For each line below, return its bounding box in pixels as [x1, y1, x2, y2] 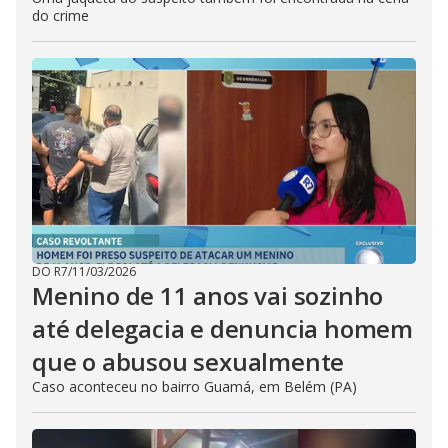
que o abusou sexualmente [32, 345, 345, 378]
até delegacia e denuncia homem [32, 312, 413, 345]
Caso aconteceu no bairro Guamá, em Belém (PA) [32, 377, 357, 396]
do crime [32, 6, 89, 25]
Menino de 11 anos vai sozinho [32, 279, 384, 312]
